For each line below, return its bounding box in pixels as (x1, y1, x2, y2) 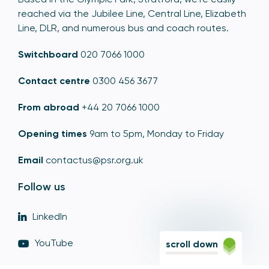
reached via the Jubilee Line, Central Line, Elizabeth (18, 7, 246, 19)
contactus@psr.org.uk (46, 154, 144, 166)
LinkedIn (32, 210, 67, 222)
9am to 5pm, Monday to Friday (87, 127, 224, 139)
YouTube (35, 237, 73, 249)
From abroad (18, 101, 79, 113)
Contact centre (18, 74, 90, 86)
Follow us (18, 180, 65, 193)
